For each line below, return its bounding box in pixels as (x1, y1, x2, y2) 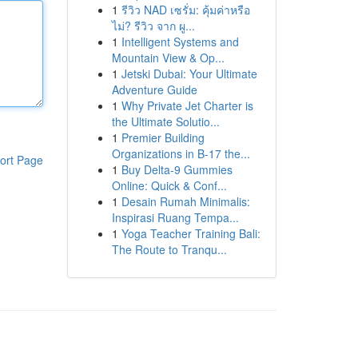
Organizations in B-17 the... (111, 145, 250, 161)
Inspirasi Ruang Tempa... (111, 209, 239, 225)
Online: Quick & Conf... (111, 177, 227, 193)
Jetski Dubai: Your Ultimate (121, 66, 257, 82)
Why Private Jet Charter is (121, 97, 253, 113)
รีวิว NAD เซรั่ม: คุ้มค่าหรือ (121, 2, 250, 18)
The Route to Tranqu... (111, 241, 227, 257)
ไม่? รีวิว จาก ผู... (111, 18, 195, 34)
